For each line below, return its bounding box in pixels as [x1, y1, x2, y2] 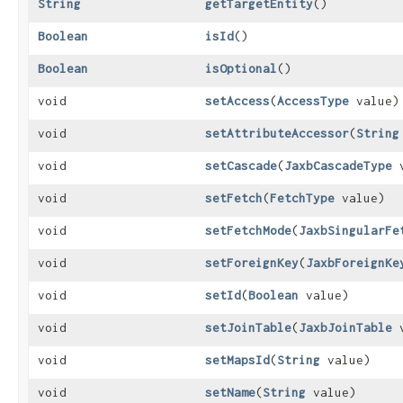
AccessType [277, 94, 349, 109]
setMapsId [205, 353, 270, 368]
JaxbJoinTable [299, 320, 392, 336]
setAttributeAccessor [205, 126, 349, 141]
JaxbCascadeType [284, 158, 392, 174]
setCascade [205, 158, 277, 174]
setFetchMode [205, 223, 291, 238]
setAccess [205, 94, 270, 109]
